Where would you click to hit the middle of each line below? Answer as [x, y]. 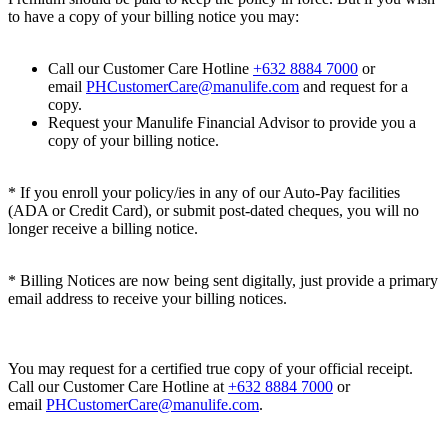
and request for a [353, 87]
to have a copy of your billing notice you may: [153, 17]
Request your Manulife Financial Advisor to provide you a [232, 123]
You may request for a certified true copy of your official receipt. [210, 369]
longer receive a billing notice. [103, 229]
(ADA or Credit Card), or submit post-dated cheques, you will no [213, 211]
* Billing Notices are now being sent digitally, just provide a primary [223, 281]
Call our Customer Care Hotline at [118, 387]
